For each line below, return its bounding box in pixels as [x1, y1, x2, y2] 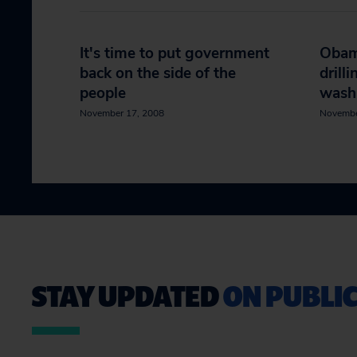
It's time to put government [80, 43, 269, 64]
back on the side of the [80, 63, 236, 84]
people [80, 83, 126, 104]
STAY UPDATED [32, 275, 223, 316]
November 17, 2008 [80, 107, 164, 120]
